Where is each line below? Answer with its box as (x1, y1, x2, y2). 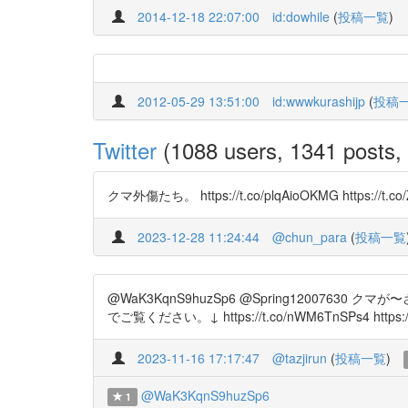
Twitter (93, 134, 157, 166)
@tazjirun (272, 349, 327, 367)
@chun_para (272, 228, 347, 246)
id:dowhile (272, 7, 330, 25)
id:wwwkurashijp (272, 92, 365, 110)
